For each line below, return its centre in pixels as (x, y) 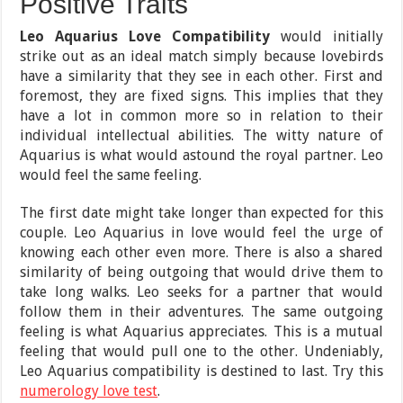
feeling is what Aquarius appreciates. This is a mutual (201, 331)
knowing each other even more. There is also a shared (201, 252)
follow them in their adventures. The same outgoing (201, 311)
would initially (326, 36)
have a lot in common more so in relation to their (201, 115)
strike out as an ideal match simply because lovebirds (201, 56)
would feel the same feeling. (111, 175)
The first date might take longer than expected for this (201, 212)
